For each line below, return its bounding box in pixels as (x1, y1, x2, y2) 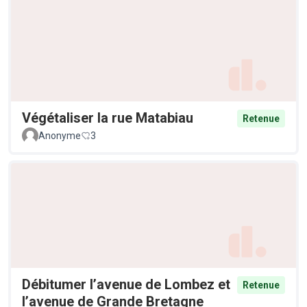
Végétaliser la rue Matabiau (22, 109, 193, 126)
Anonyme (38, 130, 81, 141)
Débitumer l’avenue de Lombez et (22, 275, 230, 293)
